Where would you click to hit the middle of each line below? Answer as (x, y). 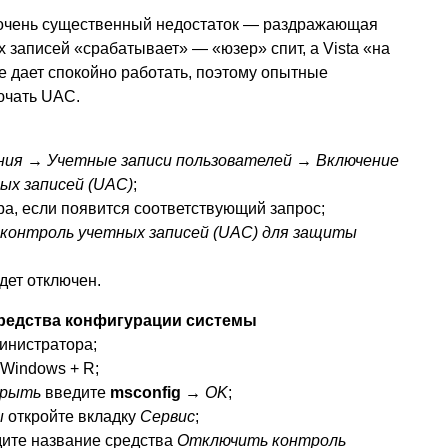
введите (75, 392)
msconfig (145, 392)
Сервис (167, 416)
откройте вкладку (72, 416)
